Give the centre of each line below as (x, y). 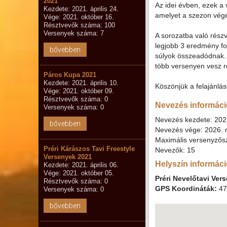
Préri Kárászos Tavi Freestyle (89, 149)
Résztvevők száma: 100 (79, 25)
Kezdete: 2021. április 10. (81, 83)
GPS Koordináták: (186, 188)
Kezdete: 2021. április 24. (81, 9)
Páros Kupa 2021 (70, 75)
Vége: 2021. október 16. (79, 17)
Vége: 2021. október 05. (79, 173)
